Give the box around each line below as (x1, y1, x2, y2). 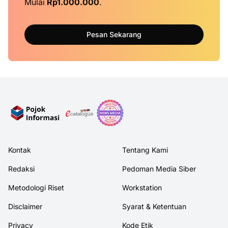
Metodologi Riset (8, 183, 64, 192)
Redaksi (8, 164, 35, 173)
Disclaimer (8, 202, 42, 211)
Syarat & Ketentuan (122, 202, 186, 211)
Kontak (8, 146, 31, 154)
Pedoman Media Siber (122, 164, 196, 173)
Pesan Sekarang (87, 30, 141, 39)
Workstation (122, 183, 162, 192)
